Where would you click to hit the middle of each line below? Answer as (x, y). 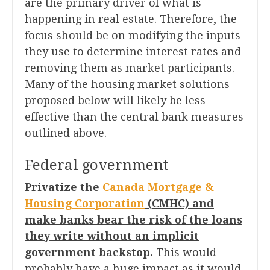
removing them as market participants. (130, 68)
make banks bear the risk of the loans (133, 220)
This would (185, 253)
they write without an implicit (112, 236)
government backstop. (89, 253)
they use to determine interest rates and (133, 52)
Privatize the (64, 187)
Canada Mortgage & (158, 187)
